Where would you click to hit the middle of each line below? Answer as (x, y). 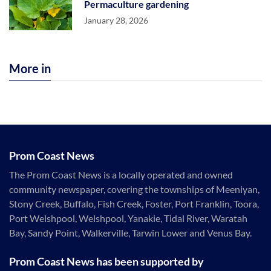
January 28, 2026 (116, 20)
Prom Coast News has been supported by (106, 261)
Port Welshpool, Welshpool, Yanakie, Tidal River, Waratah (128, 218)
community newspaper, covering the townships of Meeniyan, (134, 189)
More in (30, 68)
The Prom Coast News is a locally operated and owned (121, 175)
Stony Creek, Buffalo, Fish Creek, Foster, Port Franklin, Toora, (134, 204)
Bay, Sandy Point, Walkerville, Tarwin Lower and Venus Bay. (130, 233)
